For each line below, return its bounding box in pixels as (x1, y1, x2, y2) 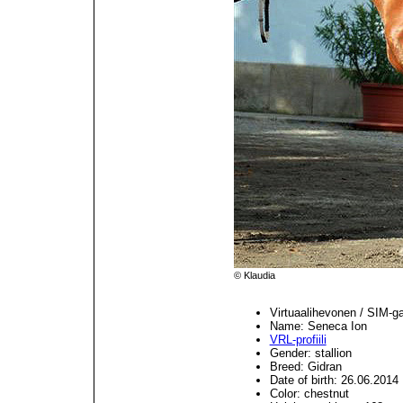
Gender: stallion (269, 346, 352, 361)
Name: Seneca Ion (269, 319, 367, 334)
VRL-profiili (269, 333, 327, 347)
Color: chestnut (269, 387, 349, 401)
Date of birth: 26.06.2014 (269, 373, 399, 388)
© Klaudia (233, 270, 275, 282)
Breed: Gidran (269, 360, 342, 374)
